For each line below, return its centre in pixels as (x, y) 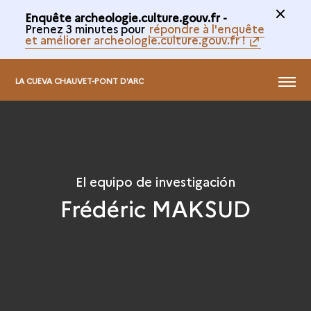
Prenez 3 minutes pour (86, 28)
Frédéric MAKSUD (155, 208)
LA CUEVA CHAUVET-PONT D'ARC (80, 81)
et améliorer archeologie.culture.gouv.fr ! (135, 40)
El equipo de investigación (155, 182)
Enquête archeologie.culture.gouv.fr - (126, 17)
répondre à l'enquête (207, 28)
